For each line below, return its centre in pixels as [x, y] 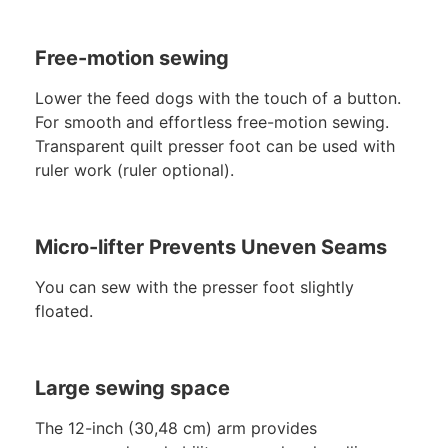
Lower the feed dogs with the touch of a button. [218, 98]
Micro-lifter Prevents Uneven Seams [211, 247]
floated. [64, 311]
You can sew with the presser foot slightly [194, 287]
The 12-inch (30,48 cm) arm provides [176, 427]
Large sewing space [132, 387]
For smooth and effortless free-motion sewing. [212, 122]
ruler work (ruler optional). [134, 170]
